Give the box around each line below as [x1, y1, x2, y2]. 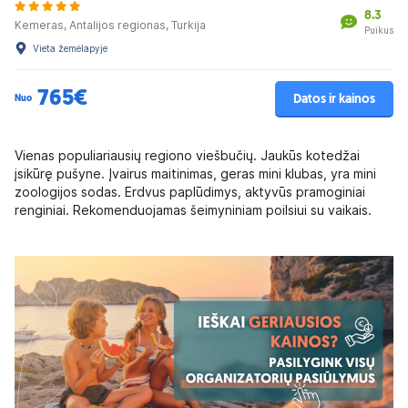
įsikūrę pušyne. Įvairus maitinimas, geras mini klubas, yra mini [15, 167, 376, 181]
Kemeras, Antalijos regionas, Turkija [15, 18, 206, 32]
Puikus [364, 24, 393, 36]
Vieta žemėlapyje [33, 43, 107, 54]
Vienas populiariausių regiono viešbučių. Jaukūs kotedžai [15, 148, 360, 163]
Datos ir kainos [293, 92, 375, 107]
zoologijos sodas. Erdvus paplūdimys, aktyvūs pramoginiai [15, 185, 365, 199]
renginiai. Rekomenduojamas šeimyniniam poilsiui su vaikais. [15, 203, 372, 218]
